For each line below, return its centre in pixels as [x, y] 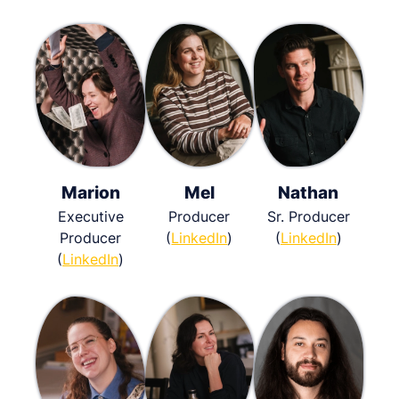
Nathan [309, 192]
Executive [90, 216]
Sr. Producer [308, 216]
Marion [90, 192]
